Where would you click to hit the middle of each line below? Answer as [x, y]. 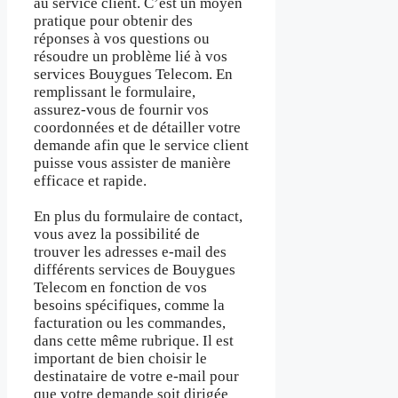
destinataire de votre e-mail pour [136, 377]
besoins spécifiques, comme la [129, 306]
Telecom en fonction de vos [120, 288]
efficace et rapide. [90, 180]
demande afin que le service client [141, 145]
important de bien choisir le [120, 359]
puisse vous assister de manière [132, 163]
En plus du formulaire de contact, [138, 217]
